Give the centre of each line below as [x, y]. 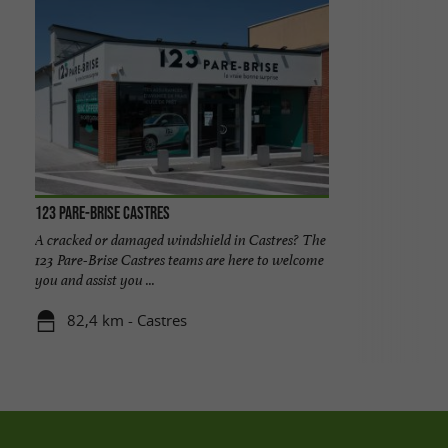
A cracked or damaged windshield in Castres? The [180, 239]
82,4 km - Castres [127, 320]
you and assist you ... [94, 279]
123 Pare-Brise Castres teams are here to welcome [179, 259]
